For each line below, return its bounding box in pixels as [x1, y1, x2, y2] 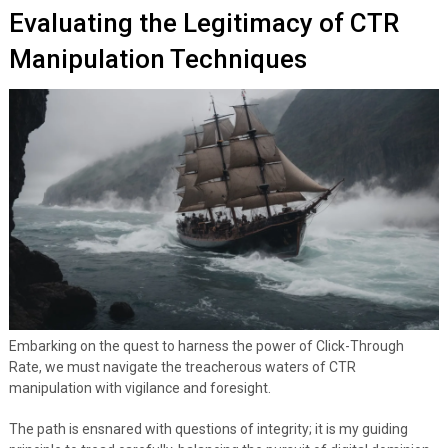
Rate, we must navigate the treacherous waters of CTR [8, 359, 356, 376]
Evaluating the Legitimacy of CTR [8, 7, 399, 38]
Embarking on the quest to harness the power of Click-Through [8, 338, 404, 355]
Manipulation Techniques [8, 43, 307, 74]
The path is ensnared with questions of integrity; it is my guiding [8, 421, 408, 438]
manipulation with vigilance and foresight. [8, 380, 271, 397]
